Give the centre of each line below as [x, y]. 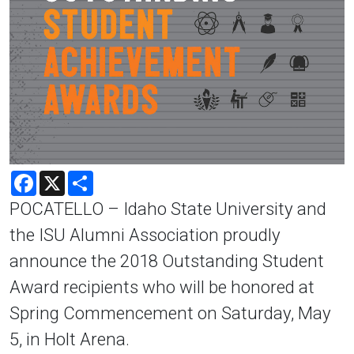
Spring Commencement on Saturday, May [170, 313]
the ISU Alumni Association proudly [145, 234]
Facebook [64, 176]
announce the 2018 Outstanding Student [167, 260]
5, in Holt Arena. [70, 339]
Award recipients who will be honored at [162, 286]
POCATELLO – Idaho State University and [168, 208]
